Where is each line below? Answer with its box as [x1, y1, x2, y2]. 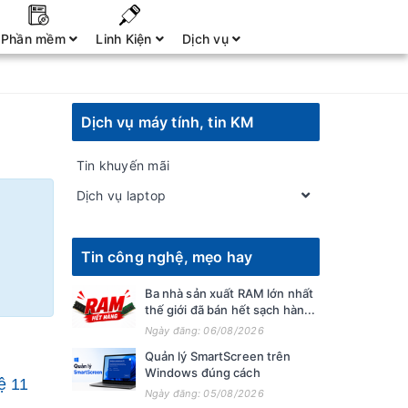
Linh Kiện [96, 31, 156, 46]
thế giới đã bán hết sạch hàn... [144, 302, 316, 317]
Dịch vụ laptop [76, 188, 166, 203]
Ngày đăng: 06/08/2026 [144, 324, 264, 337]
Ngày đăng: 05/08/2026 [144, 387, 264, 400]
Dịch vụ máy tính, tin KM [80, 113, 255, 131]
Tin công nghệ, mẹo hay [80, 248, 253, 266]
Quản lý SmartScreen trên [144, 349, 291, 363]
